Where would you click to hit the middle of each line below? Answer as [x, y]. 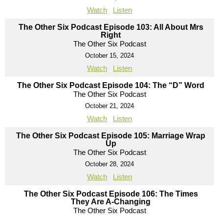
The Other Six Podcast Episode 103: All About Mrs [111, 27]
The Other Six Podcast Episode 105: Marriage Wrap [111, 136]
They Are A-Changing [111, 202]
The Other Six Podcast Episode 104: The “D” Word [111, 86]
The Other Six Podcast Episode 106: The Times [111, 194]
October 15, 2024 [109, 56]
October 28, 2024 [109, 164]
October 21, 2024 [109, 106]
